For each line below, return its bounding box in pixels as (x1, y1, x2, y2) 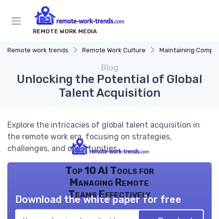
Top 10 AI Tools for (65, 165, 154, 177)
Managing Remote (69, 176, 150, 189)
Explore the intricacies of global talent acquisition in (7, 120, 200, 130)
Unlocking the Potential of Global (17, 72, 202, 87)
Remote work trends (7, 46, 68, 54)
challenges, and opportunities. (7, 144, 119, 153)
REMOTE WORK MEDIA (33, 28, 97, 35)
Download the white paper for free (15, 194, 181, 206)
